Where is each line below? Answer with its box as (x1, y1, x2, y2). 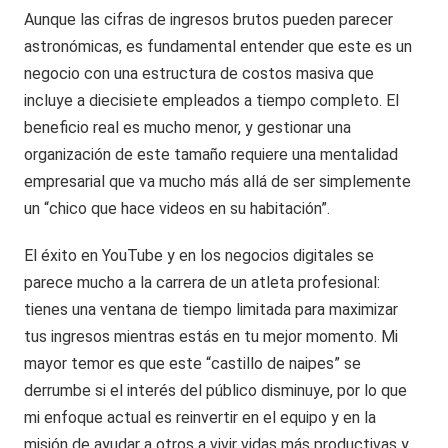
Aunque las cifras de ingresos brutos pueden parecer (24, 9, 394, 29)
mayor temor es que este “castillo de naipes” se (24, 353, 362, 373)
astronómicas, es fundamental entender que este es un (24, 36, 413, 56)
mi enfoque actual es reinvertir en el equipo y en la (24, 407, 377, 427)
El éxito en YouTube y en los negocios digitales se (24, 245, 375, 265)
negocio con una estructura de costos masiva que (24, 63, 375, 83)
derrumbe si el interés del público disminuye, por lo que (24, 380, 408, 400)
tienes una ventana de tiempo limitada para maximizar (24, 299, 399, 319)
